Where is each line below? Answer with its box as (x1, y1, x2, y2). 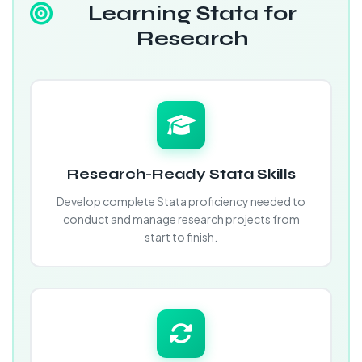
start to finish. (145, 229, 217, 244)
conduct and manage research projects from (62, 212, 300, 226)
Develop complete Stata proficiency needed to (57, 194, 305, 208)
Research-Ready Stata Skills (66, 165, 296, 183)
